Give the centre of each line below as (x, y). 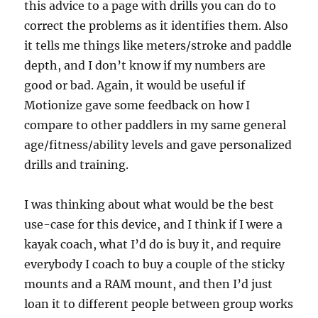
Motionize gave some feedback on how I (137, 105)
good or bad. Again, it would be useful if (135, 86)
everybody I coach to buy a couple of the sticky (155, 264)
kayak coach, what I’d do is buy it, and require (153, 245)
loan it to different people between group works (159, 304)
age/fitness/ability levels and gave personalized (158, 145)
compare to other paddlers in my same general (155, 125)
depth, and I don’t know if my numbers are (145, 66)
